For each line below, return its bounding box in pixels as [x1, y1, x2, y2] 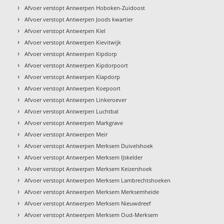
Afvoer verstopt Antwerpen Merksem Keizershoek [24, 164, 152, 172]
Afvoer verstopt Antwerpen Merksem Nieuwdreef [24, 199, 151, 207]
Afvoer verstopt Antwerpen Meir [24, 130, 108, 138]
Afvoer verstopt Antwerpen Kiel [24, 26, 106, 34]
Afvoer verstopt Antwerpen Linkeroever [24, 95, 127, 103]
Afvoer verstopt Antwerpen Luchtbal [24, 107, 119, 115]
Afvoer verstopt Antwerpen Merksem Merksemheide [24, 187, 159, 195]
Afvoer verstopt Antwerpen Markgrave [24, 118, 123, 126]
